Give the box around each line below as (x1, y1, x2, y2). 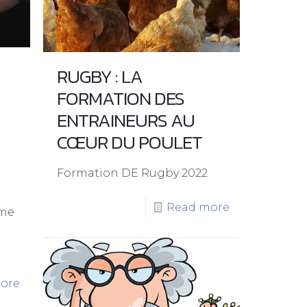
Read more (166, 201, 230, 214)
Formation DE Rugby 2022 (56, 167, 208, 180)
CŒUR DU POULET (56, 128, 202, 157)
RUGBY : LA (56, 62, 143, 91)
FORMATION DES (56, 84, 184, 113)
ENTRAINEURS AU (56, 106, 195, 135)
